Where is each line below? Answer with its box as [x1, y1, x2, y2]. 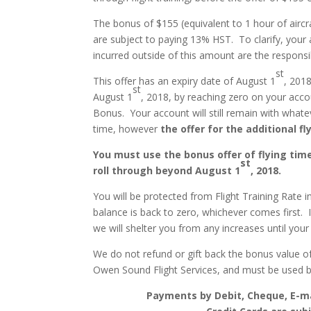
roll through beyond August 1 [93, 164, 241, 177]
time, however [93, 122, 158, 135]
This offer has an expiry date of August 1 [93, 74, 276, 87]
